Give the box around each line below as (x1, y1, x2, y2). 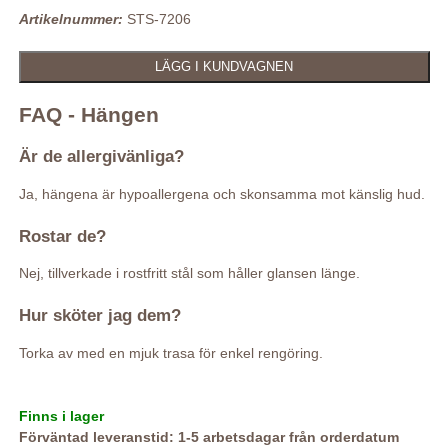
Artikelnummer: (18, 10, 123, 27)
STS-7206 (122, 10, 191, 27)
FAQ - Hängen (18, 102, 159, 126)
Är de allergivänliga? (18, 146, 184, 166)
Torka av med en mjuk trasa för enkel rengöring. (18, 345, 323, 362)
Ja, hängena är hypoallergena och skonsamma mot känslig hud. (18, 185, 425, 202)
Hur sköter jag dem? (18, 306, 181, 326)
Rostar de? (18, 226, 106, 246)
